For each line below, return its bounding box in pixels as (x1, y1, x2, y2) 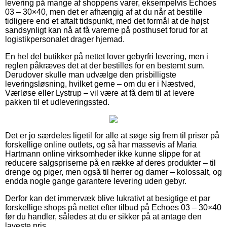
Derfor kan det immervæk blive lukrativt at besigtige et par (5, 194, 210, 203)
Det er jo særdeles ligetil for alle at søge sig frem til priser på (5, 131, 219, 140)
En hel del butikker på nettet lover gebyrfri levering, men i (5, 52, 208, 61)
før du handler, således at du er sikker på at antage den (5, 212, 202, 221)
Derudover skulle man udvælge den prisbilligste (5, 70, 176, 79)
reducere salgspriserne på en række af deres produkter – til (5, 158, 216, 167)
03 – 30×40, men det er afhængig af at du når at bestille (5, 7, 202, 16)
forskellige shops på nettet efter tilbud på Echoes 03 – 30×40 (5, 203, 221, 212)
